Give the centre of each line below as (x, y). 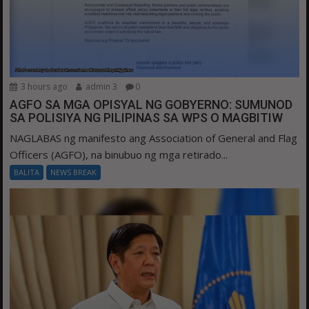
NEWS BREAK (74, 172)
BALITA (27, 172)
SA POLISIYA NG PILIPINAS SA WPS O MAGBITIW (147, 118)
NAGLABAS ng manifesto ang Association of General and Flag (154, 138)
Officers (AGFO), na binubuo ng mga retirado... (119, 155)
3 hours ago (43, 87)
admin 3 (101, 87)
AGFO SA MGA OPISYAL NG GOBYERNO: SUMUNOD (151, 105)
